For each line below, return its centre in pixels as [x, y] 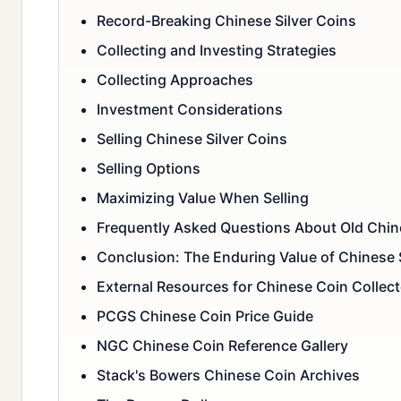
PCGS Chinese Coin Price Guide [205, 316]
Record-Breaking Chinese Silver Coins [226, 21]
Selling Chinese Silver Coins [192, 139]
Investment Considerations [190, 110]
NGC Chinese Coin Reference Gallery [222, 346]
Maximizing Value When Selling [203, 198]
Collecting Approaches [175, 80]
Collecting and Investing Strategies [217, 51]
